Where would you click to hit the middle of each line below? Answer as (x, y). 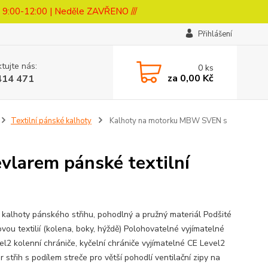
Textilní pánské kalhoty (51, 121)
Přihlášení (215, 34)
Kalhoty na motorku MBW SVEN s (167, 121)
